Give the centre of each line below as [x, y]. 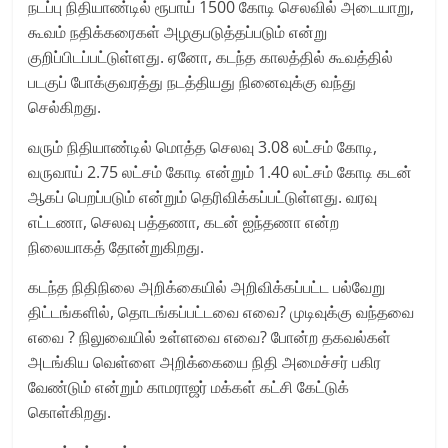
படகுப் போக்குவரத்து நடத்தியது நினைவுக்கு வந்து [192, 81]
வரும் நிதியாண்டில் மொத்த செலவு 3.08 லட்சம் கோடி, [203, 146]
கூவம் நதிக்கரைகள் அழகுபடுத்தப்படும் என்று [178, 31]
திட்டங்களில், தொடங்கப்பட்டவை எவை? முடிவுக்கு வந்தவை [221, 311]
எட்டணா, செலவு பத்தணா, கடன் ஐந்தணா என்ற [184, 221]
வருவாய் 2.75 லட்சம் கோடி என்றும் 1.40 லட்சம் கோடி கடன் [220, 171]
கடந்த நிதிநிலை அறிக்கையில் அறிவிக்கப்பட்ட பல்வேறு [207, 286]
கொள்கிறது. [70, 411]
